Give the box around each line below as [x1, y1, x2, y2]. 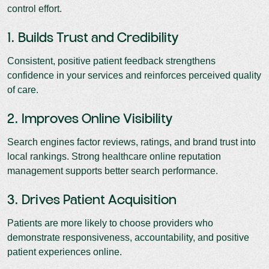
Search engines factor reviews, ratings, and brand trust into [7, 136, 256, 147]
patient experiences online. [7, 246, 122, 257]
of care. [7, 84, 38, 95]
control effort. [7, 3, 62, 14]
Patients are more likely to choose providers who [7, 217, 213, 228]
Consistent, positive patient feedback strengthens [7, 55, 216, 66]
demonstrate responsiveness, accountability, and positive [7, 232, 249, 243]
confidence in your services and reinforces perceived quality [7, 70, 261, 80]
